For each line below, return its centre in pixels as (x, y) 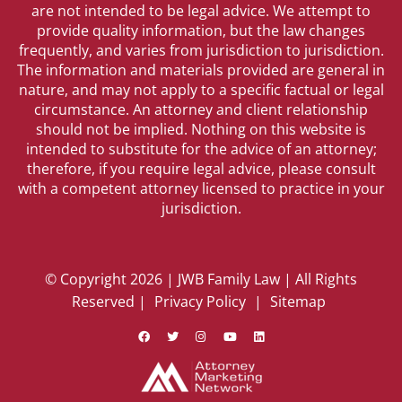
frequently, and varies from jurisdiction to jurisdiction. (201, 50)
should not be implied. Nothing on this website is (201, 129)
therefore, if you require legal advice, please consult (201, 168)
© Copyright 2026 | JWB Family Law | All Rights (201, 279)
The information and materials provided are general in (201, 70)
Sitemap (298, 301)
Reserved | (111, 301)
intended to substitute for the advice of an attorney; (201, 149)
